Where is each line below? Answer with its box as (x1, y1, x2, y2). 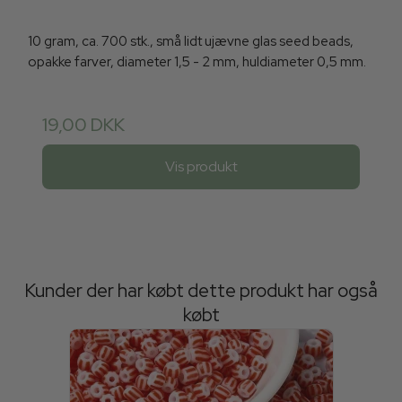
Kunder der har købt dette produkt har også (24, 278, 378, 303)
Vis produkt (164, 156, 238, 176)
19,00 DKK (42, 113, 125, 137)
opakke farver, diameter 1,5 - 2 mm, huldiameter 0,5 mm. (28, 53, 366, 72)
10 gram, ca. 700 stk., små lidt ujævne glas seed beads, (28, 32, 354, 51)
